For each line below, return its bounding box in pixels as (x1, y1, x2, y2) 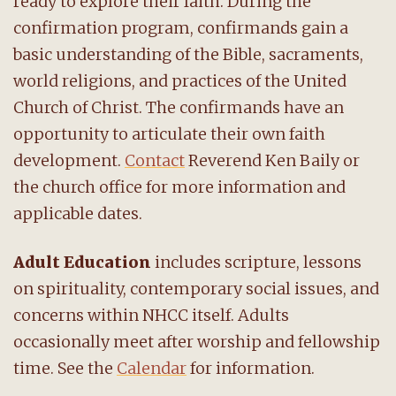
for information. (187, 357, 315, 378)
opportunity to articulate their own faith (13, 123, 325, 144)
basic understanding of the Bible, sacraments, (13, 43, 363, 65)
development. (13, 149, 125, 171)
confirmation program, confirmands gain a (13, 17, 348, 38)
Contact (125, 149, 185, 171)
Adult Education (13, 251, 151, 272)
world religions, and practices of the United (13, 70, 346, 91)
